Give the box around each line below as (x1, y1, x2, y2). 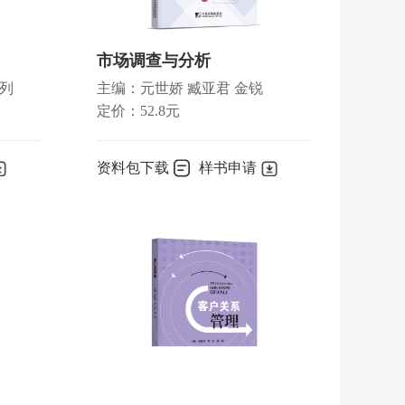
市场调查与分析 (97, 51, 211, 70)
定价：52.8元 (97, 102, 180, 118)
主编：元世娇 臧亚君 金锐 (97, 80, 263, 96)
